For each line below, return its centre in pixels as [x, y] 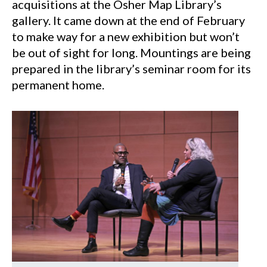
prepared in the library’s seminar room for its [131, 69]
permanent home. [58, 85]
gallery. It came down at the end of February [128, 20]
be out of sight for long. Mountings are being [131, 52]
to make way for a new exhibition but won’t [126, 36]
